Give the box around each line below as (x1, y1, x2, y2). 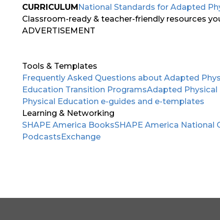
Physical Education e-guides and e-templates (22, 96, 205, 106)
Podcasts (22, 131, 61, 141)
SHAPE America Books (22, 119, 115, 130)
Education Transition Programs (22, 84, 147, 94)
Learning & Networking (22, 108, 115, 118)
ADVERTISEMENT (22, 25, 96, 35)
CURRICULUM (22, 1, 79, 12)
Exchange (61, 131, 101, 141)
